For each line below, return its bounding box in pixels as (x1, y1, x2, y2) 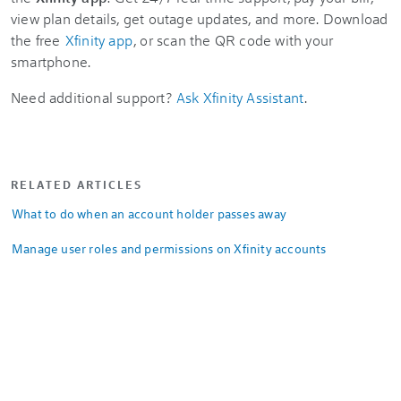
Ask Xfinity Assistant (176, 88, 304, 107)
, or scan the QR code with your (133, 30, 334, 49)
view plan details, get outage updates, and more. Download (11, 9, 388, 28)
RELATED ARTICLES (11, 177, 142, 192)
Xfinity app (64, 30, 133, 49)
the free (11, 30, 64, 49)
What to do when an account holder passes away (12, 205, 286, 222)
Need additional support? (11, 88, 175, 107)
